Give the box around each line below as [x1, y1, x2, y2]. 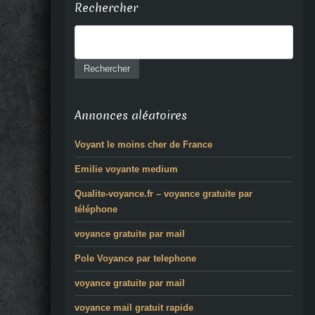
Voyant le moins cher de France [75, 139, 212, 150]
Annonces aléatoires [75, 108, 187, 124]
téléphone [75, 204, 117, 215]
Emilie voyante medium [75, 164, 178, 175]
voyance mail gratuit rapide [75, 302, 193, 314]
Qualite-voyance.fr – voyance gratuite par [75, 188, 252, 200]
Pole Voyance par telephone [75, 253, 196, 264]
